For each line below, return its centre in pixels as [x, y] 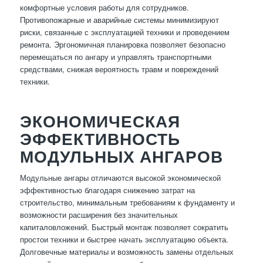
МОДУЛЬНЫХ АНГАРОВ [121, 156]
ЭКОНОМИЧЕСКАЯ [100, 121]
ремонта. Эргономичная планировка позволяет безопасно [122, 45]
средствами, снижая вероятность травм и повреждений [119, 69]
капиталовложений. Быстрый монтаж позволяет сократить [124, 227]
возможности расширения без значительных [99, 215]
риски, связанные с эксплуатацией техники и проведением [124, 32]
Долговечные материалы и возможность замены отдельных [127, 252]
